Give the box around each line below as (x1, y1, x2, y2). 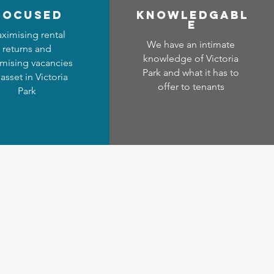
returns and (2, 43, 51, 54)
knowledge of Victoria (143, 53, 239, 64)
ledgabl (180, 8, 249, 22)
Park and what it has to (143, 67, 240, 78)
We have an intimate (147, 39, 235, 50)
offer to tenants (157, 81, 224, 92)
